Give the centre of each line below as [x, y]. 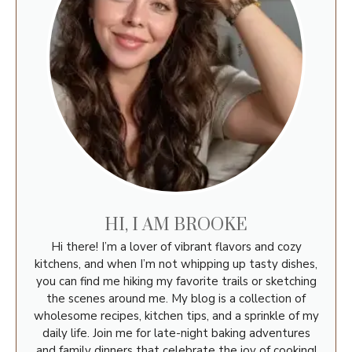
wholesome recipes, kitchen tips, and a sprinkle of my [176, 315]
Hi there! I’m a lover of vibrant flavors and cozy [176, 246]
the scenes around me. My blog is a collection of [176, 298]
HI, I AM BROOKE [176, 225]
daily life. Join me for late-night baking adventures [176, 333]
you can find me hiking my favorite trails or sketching [176, 281]
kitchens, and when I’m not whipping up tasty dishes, [176, 264]
